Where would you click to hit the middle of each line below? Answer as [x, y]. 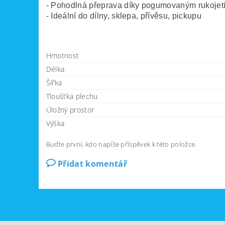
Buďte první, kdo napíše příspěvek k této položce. [121, 144]
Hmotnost [63, 56]
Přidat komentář [92, 164]
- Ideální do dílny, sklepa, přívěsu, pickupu [124, 16]
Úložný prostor [70, 110]
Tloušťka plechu [72, 96]
